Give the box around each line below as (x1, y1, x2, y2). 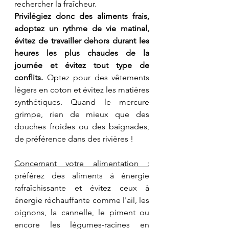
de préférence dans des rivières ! (14, 133, 133, 144)
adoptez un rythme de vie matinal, (14, 23, 149, 33)
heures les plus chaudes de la (14, 48, 149, 58)
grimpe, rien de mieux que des (14, 109, 149, 119)
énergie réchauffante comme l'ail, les (14, 195, 149, 205)
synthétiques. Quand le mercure (14, 97, 149, 107)
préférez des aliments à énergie (14, 170, 149, 180)
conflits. (14, 72, 43, 82)
